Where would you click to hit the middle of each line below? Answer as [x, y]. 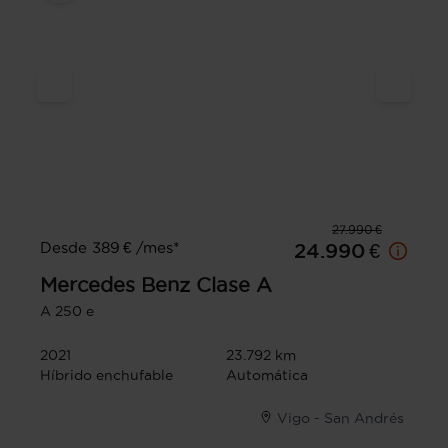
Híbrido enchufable [106, 375]
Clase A [234, 285]
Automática [267, 375]
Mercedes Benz [115, 285]
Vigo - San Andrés [340, 418]
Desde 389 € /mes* [109, 247]
